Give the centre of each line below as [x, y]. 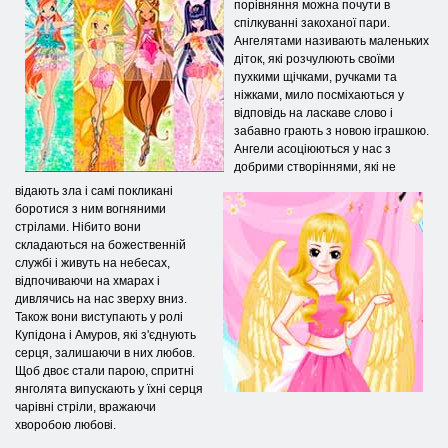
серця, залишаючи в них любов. [105, 352]
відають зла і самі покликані [94, 190]
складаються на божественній [100, 244]
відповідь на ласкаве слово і [313, 112]
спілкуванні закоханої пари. [312, 22]
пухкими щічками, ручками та [315, 76]
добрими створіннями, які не [315, 166]
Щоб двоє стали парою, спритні [104, 370]
